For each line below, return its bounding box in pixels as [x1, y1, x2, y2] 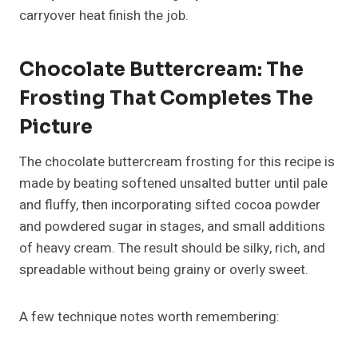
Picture [19, 115, 93, 140]
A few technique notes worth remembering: [19, 307, 280, 328]
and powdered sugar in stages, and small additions [19, 217, 325, 237]
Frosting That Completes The [19, 86, 313, 111]
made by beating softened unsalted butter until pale [19, 173, 328, 194]
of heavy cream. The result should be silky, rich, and [19, 238, 325, 259]
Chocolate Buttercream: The [19, 58, 304, 82]
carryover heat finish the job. [19, 6, 189, 26]
